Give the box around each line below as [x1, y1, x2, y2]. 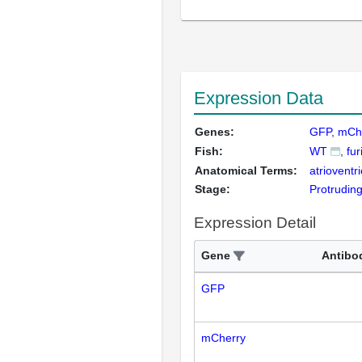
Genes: [195, 125, 234, 138]
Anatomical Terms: [195, 164, 297, 177]
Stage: [195, 183, 230, 196]
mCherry [201, 331, 246, 344]
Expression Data [194, 88, 323, 108]
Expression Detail [194, 214, 316, 231]
